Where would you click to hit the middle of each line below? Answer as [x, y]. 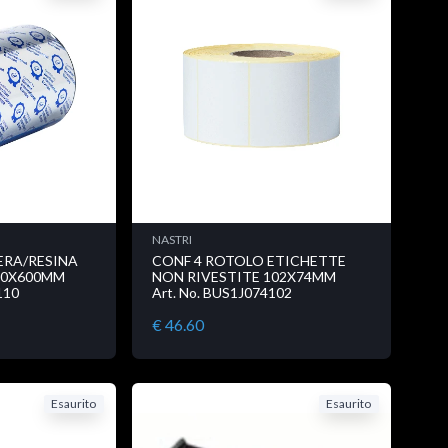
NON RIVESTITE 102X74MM [243, 277]
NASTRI [171, 240]
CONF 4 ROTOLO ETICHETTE [248, 261]
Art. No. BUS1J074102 [221, 293]
